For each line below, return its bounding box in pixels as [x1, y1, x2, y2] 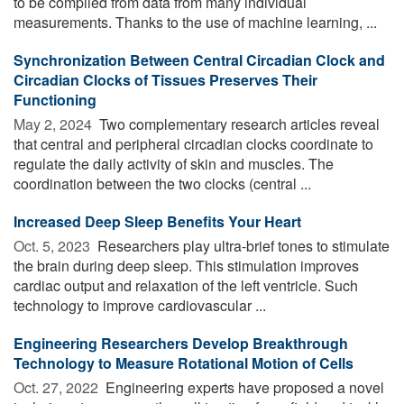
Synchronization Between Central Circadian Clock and [14, 49, 385, 70]
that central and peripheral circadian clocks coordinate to [14, 133, 373, 154]
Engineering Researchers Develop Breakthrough [14, 332, 348, 353]
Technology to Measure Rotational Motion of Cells [14, 352, 353, 373]
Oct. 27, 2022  [14, 376, 102, 398]
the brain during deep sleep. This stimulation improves [14, 254, 359, 276]
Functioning [14, 88, 96, 110]
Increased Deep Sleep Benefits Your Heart [14, 210, 301, 232]
